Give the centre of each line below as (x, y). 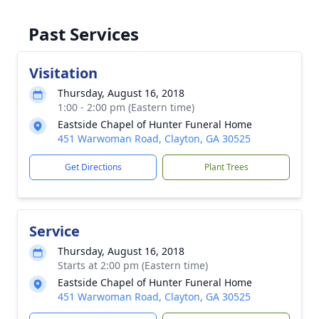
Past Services (84, 34)
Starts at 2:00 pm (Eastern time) (133, 265)
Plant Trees (226, 167)
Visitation (63, 73)
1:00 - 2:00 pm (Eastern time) (126, 107)
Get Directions (93, 167)
